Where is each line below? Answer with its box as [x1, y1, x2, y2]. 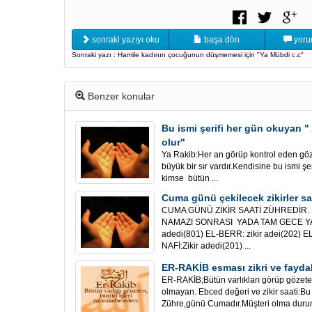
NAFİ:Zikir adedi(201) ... [162, 241, 251, 251]
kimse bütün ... [162, 173, 218, 183]
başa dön [202, 35, 240, 45]
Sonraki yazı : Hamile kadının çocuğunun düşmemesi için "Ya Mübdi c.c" [72, 51, 304, 58]
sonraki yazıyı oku [89, 35, 159, 45]
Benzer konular [85, 91, 155, 102]
